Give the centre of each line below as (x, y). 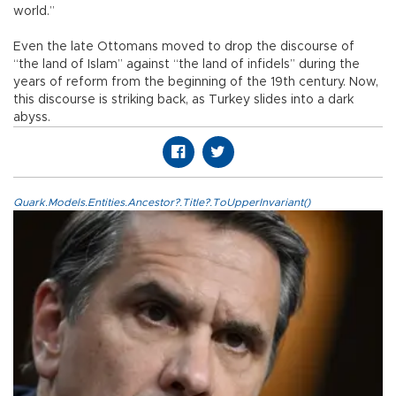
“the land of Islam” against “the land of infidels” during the (187, 65)
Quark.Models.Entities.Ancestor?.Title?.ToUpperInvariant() (162, 203)
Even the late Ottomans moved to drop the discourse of (184, 47)
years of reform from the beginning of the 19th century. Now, (196, 83)
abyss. (32, 118)
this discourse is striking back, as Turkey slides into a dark (183, 100)
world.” (36, 12)
